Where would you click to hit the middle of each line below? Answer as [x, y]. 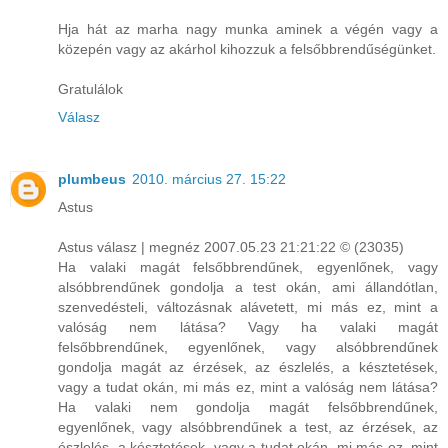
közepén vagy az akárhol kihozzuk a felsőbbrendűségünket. [247, 48]
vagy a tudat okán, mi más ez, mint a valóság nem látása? [248, 386]
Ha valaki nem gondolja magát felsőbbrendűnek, [248, 406]
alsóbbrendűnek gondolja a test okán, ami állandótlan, [248, 286]
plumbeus [92, 178]
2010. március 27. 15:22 [209, 178]
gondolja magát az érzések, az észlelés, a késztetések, [248, 366]
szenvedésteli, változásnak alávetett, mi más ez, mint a [248, 306]
